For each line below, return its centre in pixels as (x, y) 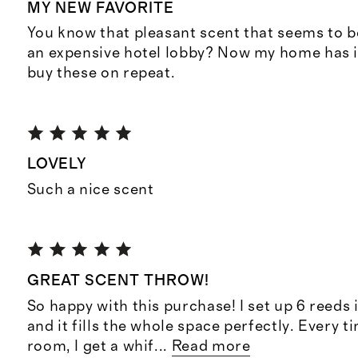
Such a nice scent (90, 189)
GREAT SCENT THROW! (118, 281)
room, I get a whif (91, 346)
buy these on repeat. (101, 74)
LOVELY (57, 165)
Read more (211, 346)
